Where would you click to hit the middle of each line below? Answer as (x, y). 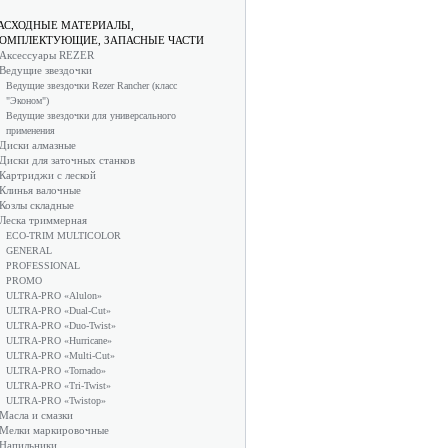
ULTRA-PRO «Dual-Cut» (58, 310)
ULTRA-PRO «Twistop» (56, 400)
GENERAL (29, 250)
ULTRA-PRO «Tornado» (56, 370)
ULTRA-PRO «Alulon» (54, 295)
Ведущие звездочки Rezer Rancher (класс (91, 85)
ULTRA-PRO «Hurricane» (59, 340)
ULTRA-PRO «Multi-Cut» (60, 355)
